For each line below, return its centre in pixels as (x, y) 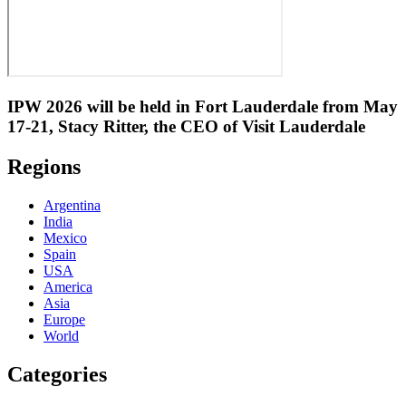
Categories (57, 374)
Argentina (72, 206)
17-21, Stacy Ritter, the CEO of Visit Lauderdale (186, 127)
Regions (44, 167)
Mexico (65, 238)
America (68, 287)
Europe (64, 320)
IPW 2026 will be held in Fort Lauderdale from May (203, 107)
